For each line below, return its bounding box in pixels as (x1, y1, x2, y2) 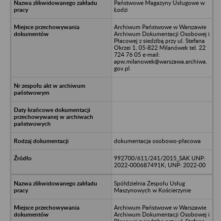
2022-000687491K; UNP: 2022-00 (113, 161, 206, 169)
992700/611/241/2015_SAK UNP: (113, 154, 205, 162)
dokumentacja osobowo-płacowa (113, 137, 201, 145)
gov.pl (113, 64, 130, 72)
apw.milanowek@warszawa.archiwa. (113, 57, 207, 65)
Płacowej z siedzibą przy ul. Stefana (113, 37, 205, 44)
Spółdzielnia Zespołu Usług (113, 179, 185, 187)
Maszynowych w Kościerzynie (113, 186, 191, 194)
